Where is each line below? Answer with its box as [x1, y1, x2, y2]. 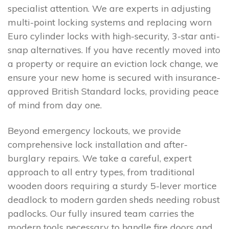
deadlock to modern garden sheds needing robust [8, 193, 220, 205]
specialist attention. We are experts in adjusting [8, 3, 211, 15]
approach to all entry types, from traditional [8, 166, 195, 178]
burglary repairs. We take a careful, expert [8, 152, 192, 164]
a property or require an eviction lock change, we [8, 58, 218, 70]
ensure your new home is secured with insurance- [8, 72, 220, 84]
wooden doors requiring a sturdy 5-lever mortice [8, 179, 217, 192]
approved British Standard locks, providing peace [8, 85, 219, 98]
